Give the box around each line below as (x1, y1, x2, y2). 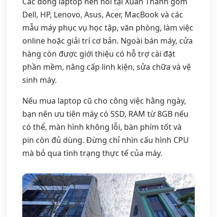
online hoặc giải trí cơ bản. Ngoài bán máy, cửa (22, 35, 193, 46)
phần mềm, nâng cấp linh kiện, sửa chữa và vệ (22, 61, 191, 72)
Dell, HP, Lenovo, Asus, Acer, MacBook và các (22, 9, 183, 20)
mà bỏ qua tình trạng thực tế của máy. (22, 147, 162, 158)
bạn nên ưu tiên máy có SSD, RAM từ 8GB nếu (22, 108, 188, 119)
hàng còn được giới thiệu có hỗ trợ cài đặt (22, 48, 175, 59)
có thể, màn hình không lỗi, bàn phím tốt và (22, 121, 182, 132)
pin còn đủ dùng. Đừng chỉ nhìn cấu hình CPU (22, 134, 189, 145)
